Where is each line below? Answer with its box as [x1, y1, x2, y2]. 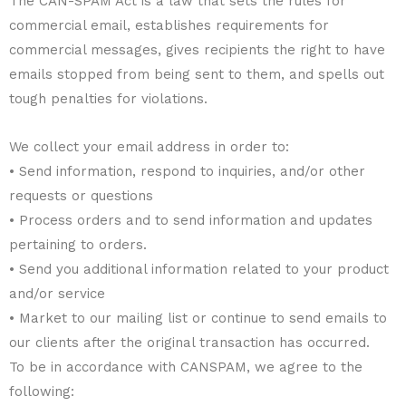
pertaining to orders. [9, 236, 147, 253]
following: [9, 382, 74, 400]
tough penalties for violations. [9, 90, 208, 107]
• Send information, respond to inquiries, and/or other [9, 162, 365, 179]
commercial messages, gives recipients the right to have [9, 41, 385, 58]
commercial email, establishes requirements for [9, 16, 329, 34]
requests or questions [9, 187, 153, 204]
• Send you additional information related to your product [9, 260, 389, 277]
